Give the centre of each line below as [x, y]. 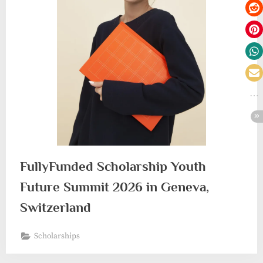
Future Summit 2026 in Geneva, [114, 186]
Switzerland [55, 207]
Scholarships [57, 237]
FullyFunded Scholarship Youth [113, 166]
